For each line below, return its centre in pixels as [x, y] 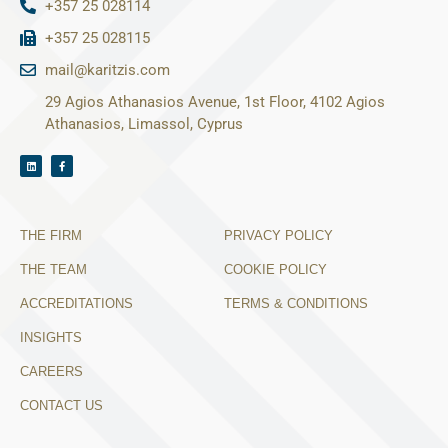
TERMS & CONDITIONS [296, 304]
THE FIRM [51, 236]
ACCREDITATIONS [76, 304]
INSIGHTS [51, 338]
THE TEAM [53, 270]
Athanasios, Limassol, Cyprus [144, 124]
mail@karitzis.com [107, 70]
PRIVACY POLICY [278, 236]
